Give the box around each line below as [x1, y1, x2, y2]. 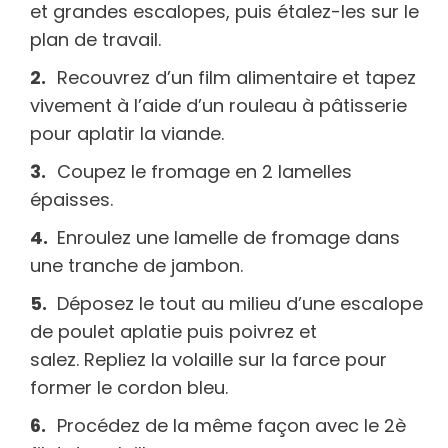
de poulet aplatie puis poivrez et [30, 318, 317, 344]
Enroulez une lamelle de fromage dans [57, 224, 400, 250]
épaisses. [30, 186, 113, 212]
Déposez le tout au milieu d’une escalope [57, 290, 423, 316]
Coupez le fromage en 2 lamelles [57, 158, 352, 184]
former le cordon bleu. [30, 374, 233, 400]
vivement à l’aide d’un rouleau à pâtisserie [30, 92, 407, 118]
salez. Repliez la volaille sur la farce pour [30, 346, 387, 372]
